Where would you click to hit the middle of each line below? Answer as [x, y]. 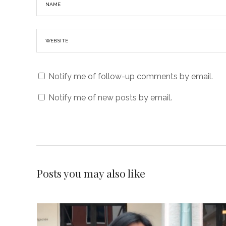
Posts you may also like [91, 173]
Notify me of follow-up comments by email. [131, 76]
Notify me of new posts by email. [110, 98]
